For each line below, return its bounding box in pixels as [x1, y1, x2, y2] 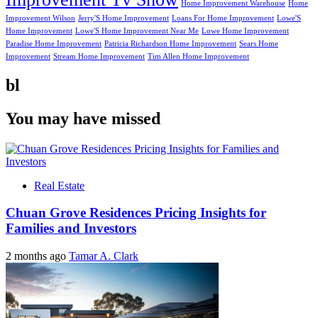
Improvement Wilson [6, 14, 75, 22]
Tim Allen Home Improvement [148, 53, 249, 60]
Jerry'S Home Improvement [78, 14, 169, 22]
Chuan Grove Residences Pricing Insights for [6, 205, 266, 221]
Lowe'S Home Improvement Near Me [75, 27, 199, 35]
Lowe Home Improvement [202, 27, 289, 35]
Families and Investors [6, 221, 136, 236]
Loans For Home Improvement [172, 14, 274, 22]
